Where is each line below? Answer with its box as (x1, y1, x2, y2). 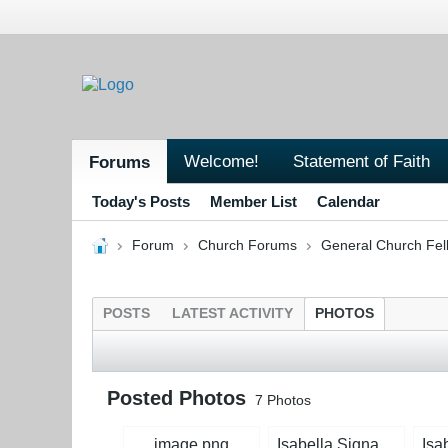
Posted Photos (107, 386, 246, 409)
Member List (210, 192, 297, 210)
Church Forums (197, 237, 297, 253)
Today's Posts (92, 192, 190, 210)
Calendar (317, 192, 380, 210)
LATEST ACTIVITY (172, 305, 293, 321)
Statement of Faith (293, 150, 430, 171)
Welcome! (184, 150, 259, 171)
